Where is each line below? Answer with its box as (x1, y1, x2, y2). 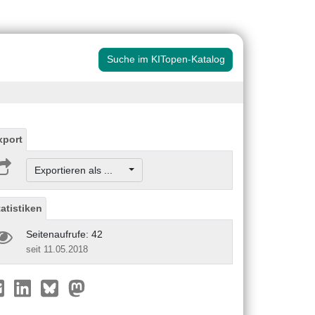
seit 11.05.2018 (26, 243, 88, 255)
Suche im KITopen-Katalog (106, 53, 225, 65)
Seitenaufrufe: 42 (26, 228, 103, 240)
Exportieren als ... (34, 164, 127, 176)
